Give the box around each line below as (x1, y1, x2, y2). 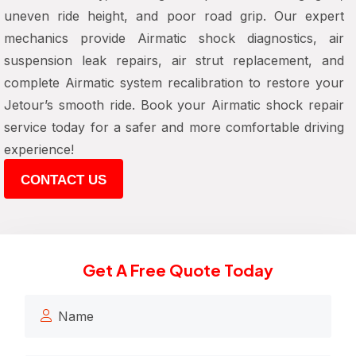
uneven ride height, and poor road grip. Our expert (4, 8, 344, 24)
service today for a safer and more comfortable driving (4, 119, 344, 135)
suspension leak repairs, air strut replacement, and (4, 52, 344, 68)
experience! (4, 141, 74, 157)
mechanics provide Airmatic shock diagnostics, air (4, 30, 344, 46)
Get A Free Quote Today (83, 260, 273, 280)
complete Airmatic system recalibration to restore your (4, 75, 344, 91)
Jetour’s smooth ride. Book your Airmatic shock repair (4, 97, 344, 113)
